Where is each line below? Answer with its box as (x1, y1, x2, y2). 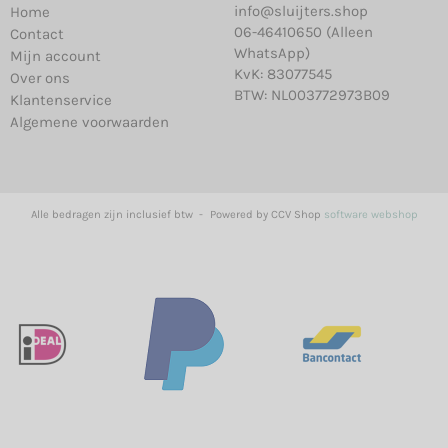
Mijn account (10, 47, 101, 66)
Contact (10, 25, 64, 44)
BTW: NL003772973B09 (234, 86, 390, 105)
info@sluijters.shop (234, 2, 368, 21)
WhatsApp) (234, 44, 310, 63)
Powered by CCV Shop (209, 207, 324, 221)
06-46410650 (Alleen (234, 23, 373, 42)
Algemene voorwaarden (10, 113, 169, 132)
